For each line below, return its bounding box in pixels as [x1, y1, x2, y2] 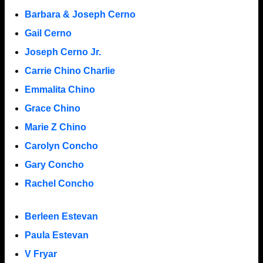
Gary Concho [24, 159, 84, 170]
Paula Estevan [24, 230, 89, 240]
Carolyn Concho [24, 140, 98, 151]
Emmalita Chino [24, 84, 95, 95]
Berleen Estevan [24, 211, 98, 221]
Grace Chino [24, 103, 80, 113]
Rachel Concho [24, 178, 94, 188]
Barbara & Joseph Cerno [24, 9, 136, 19]
